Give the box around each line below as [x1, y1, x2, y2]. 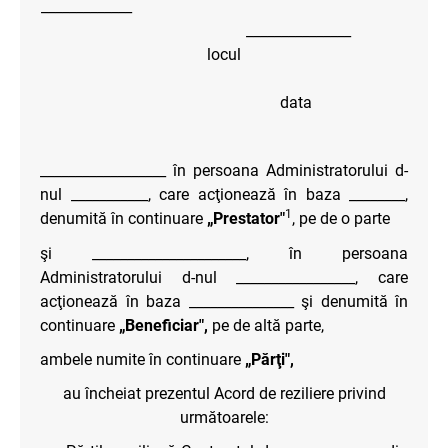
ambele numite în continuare [40, 349, 245, 369]
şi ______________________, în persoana [40, 243, 408, 263]
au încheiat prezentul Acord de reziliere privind [62, 383, 386, 403]
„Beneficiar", [119, 315, 208, 335]
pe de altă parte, [208, 315, 324, 335]
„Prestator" [207, 208, 285, 228]
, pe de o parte [292, 208, 390, 228]
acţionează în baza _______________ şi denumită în [40, 291, 408, 311]
